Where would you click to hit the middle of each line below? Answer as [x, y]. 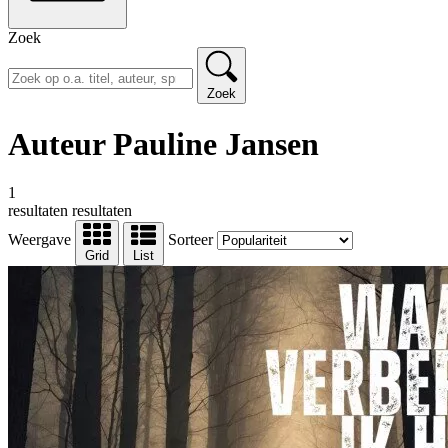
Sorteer [190, 240]
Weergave [39, 240]
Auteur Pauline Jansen [163, 143]
